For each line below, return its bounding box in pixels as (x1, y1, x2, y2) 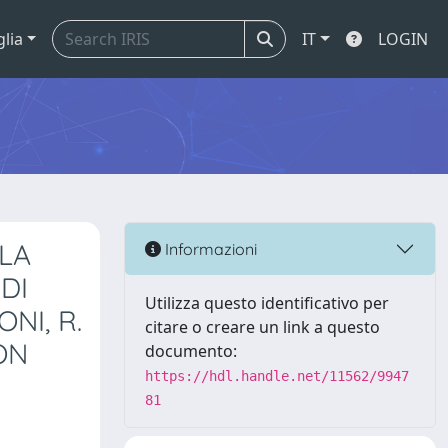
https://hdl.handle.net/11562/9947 (145, 368, 409, 384)
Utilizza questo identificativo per (145, 292, 389, 314)
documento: (145, 340, 237, 362)
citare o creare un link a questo (145, 316, 380, 338)
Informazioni (161, 238, 257, 259)
